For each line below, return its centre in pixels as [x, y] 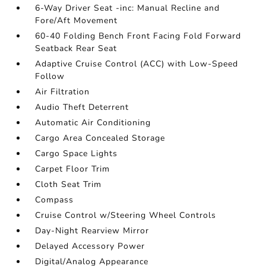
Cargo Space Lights [77, 153]
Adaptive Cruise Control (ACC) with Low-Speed [137, 64]
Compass [55, 200]
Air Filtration [63, 92]
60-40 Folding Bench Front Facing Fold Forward [138, 36]
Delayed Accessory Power [90, 246]
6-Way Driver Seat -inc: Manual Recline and [128, 8]
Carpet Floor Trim [73, 169]
